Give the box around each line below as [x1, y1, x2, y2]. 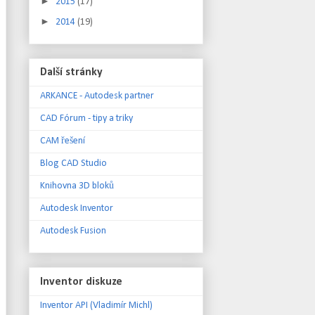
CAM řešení [40, 136, 85, 147]
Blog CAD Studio [40, 158, 107, 169]
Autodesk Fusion [40, 226, 106, 237]
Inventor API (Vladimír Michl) [40, 300, 153, 311]
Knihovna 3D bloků [40, 181, 114, 192]
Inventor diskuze [40, 276, 122, 288]
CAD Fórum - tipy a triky [40, 113, 133, 124]
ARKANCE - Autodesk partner [40, 91, 154, 102]
